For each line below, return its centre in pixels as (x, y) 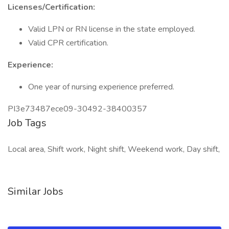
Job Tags (27, 123)
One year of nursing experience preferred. (101, 87)
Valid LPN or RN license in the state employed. (112, 29)
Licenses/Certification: (51, 7)
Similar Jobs (36, 191)
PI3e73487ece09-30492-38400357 (77, 109)
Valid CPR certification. (68, 43)
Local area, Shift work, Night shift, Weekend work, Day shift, (114, 149)
